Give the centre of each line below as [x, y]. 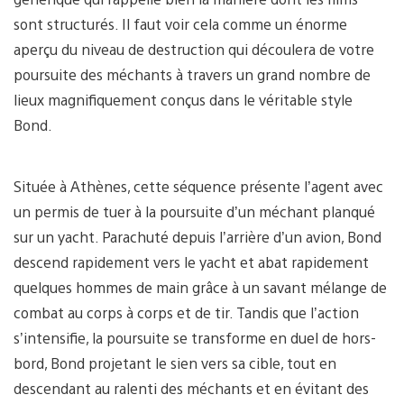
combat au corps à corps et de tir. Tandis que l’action [186, 312]
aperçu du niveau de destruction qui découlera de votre [194, 49]
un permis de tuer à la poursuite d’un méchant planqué [194, 211]
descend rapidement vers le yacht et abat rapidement [191, 262]
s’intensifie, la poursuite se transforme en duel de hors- [195, 337]
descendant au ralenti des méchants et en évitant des [191, 388]
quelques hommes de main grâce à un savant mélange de [200, 287]
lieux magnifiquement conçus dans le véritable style [183, 99]
